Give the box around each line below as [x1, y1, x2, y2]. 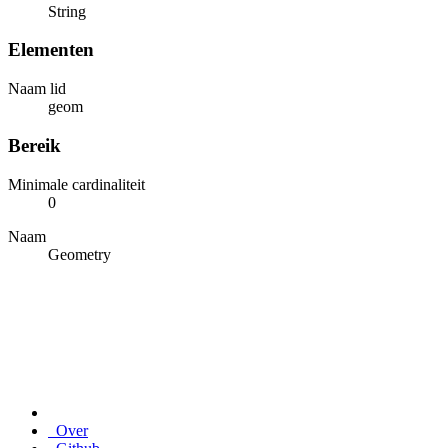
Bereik [8, 134, 61, 156]
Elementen [8, 39, 94, 61]
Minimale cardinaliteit [8, 175, 145, 193]
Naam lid [8, 80, 66, 98]
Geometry [48, 245, 111, 263]
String [48, 2, 86, 20]
